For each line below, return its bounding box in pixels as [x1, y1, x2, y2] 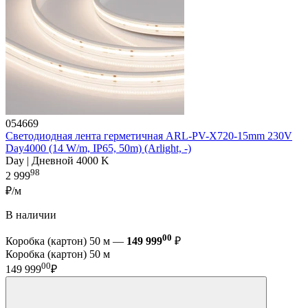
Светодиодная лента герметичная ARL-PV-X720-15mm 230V [5, 130, 292, 142]
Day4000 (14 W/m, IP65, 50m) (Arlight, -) [5, 142, 191, 155]
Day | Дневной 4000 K [5, 155, 109, 167]
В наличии [5, 208, 56, 221]
